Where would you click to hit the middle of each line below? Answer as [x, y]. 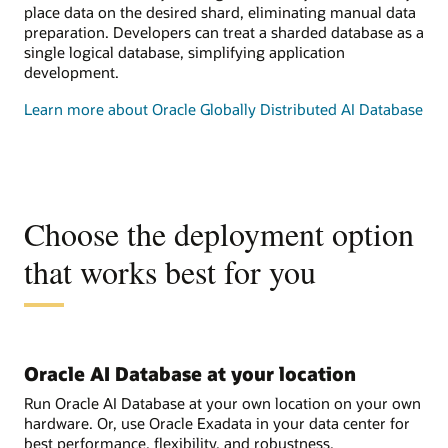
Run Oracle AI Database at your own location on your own [222, 402]
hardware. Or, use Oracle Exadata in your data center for [217, 422]
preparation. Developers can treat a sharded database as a [224, 32]
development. [71, 72]
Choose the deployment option [219, 233]
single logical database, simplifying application [184, 52]
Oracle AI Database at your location [190, 374]
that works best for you [170, 271]
